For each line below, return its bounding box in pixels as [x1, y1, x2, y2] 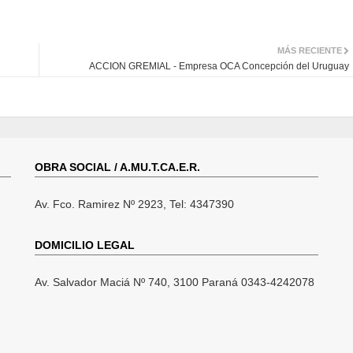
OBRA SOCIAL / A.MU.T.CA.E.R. [35, 160, 200, 173]
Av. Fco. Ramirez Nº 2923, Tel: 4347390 [35, 197, 234, 210]
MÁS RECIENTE [277, 45, 342, 55]
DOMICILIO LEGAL [35, 238, 135, 251]
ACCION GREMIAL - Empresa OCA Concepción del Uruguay [89, 60, 349, 72]
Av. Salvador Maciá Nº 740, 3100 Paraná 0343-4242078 [35, 275, 314, 288]
